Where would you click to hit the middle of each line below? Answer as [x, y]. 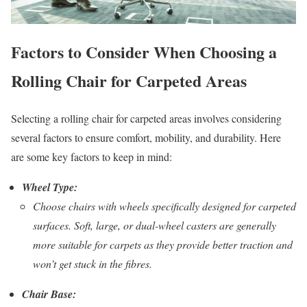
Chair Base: [49, 294]
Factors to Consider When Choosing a [144, 52]
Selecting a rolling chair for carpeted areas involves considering [146, 119]
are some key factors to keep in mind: [91, 157]
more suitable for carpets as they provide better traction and [163, 245]
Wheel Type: [50, 187]
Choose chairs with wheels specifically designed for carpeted [164, 206]
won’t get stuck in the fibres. [93, 264]
